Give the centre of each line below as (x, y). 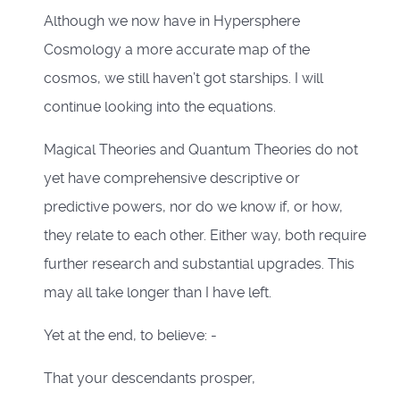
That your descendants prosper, (150, 379)
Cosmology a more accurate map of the (177, 50)
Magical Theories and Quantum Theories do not (201, 150)
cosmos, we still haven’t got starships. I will (183, 79)
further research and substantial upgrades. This (199, 264)
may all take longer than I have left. (158, 293)
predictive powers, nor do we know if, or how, (193, 207)
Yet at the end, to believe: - (130, 336)
